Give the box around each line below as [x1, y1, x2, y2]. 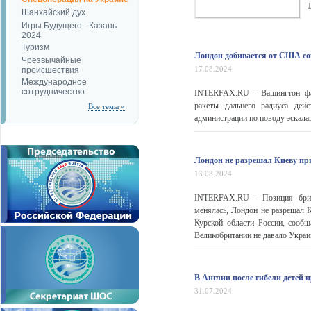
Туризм [22, 42, 49, 52]
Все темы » [88, 102, 125, 110]
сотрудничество [22, 87, 85, 95]
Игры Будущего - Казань [22, 21, 117, 31]
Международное [22, 77, 87, 87]
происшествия [22, 65, 79, 74]
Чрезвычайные [22, 56, 81, 65]
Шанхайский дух [22, 8, 85, 17]
